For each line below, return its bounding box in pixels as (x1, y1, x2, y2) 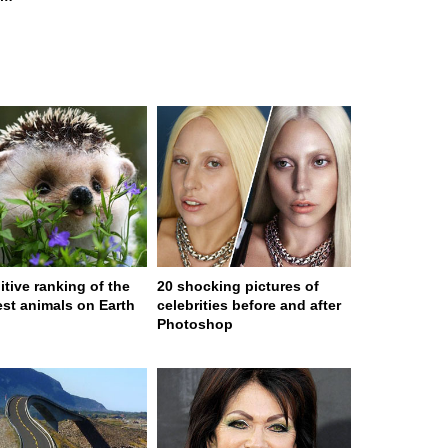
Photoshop (157, 316, 233, 333)
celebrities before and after (157, 297, 341, 314)
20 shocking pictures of (157, 278, 319, 295)
